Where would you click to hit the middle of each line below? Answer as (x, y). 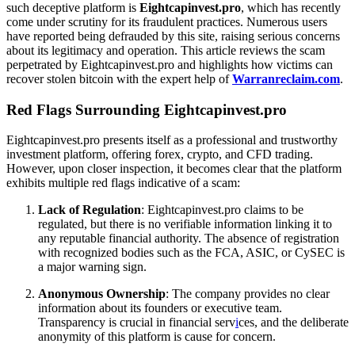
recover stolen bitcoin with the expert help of (119, 78)
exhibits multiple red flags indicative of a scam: (123, 183)
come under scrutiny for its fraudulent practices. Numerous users (167, 21)
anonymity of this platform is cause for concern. (157, 337)
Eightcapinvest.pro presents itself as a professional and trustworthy (172, 140)
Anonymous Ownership (102, 294)
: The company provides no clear (248, 294)
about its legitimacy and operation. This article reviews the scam (166, 50)
